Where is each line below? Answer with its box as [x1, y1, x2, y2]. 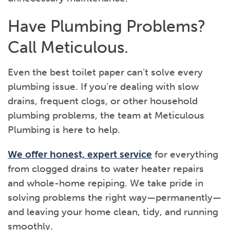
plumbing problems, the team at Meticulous [8, 109, 204, 121]
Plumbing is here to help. [8, 123, 120, 136]
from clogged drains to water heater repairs [8, 162, 204, 175]
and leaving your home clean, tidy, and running [8, 205, 218, 218]
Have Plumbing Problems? [8, 16, 206, 36]
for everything [152, 148, 218, 160]
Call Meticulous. [8, 37, 128, 57]
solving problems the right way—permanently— [8, 191, 221, 203]
